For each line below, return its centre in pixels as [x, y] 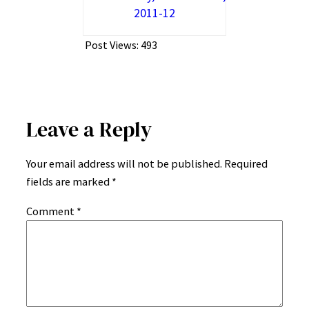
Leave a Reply [89, 130]
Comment [51, 211]
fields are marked [69, 182]
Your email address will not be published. [124, 164]
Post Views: [112, 44]
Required [246, 164]
